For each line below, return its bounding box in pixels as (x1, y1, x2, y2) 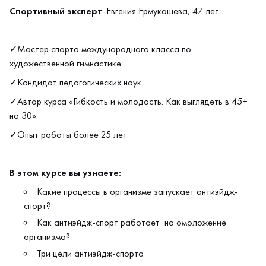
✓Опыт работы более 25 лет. (9, 128, 129, 141)
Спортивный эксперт (9, 5, 102, 17)
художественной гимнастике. (9, 57, 123, 69)
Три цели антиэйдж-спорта (37, 247, 144, 259)
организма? (24, 230, 70, 243)
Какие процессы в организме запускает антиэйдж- (37, 185, 238, 198)
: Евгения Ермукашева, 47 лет (102, 5, 219, 17)
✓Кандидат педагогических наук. (9, 76, 143, 88)
